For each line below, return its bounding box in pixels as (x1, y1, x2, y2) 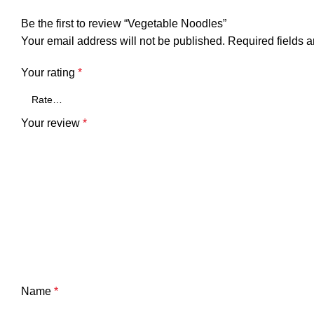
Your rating (21, 67, 78, 78)
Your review (21, 117, 83, 129)
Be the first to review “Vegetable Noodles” (21, 18, 226, 29)
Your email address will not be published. (21, 35, 225, 47)
